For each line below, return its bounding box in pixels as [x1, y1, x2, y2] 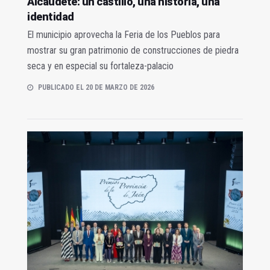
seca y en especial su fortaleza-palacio [27, 60, 174, 72]
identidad [27, 10, 74, 23]
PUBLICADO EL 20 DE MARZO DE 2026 [38, 83, 154, 92]
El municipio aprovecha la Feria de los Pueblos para [27, 28, 220, 40]
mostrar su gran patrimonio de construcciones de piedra [27, 44, 239, 56]
